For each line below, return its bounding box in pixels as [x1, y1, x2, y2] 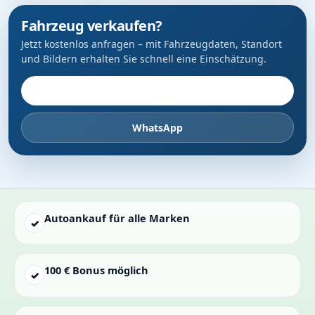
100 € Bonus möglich [44, 263, 148, 278]
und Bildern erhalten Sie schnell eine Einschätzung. [21, 51, 266, 65]
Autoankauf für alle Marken [44, 210, 190, 225]
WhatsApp [132, 120, 183, 134]
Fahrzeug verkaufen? [21, 15, 162, 35]
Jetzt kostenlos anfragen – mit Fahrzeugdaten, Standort [21, 37, 282, 51]
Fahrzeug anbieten [112, 84, 203, 98]
